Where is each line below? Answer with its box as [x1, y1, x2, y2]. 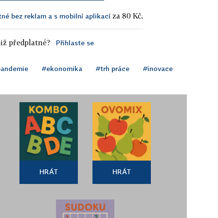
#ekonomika [42, 64, 82, 73]
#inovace [143, 64, 173, 73]
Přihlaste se [55, 38, 94, 47]
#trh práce [96, 64, 129, 73]
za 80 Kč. [110, 11, 143, 20]
